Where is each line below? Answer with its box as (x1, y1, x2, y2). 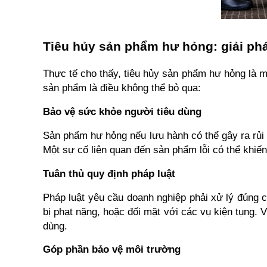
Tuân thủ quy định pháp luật (43, 167, 175, 179)
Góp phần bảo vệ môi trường (43, 243, 181, 255)
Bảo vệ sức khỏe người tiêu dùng (43, 105, 201, 117)
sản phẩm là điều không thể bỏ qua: (43, 81, 201, 94)
